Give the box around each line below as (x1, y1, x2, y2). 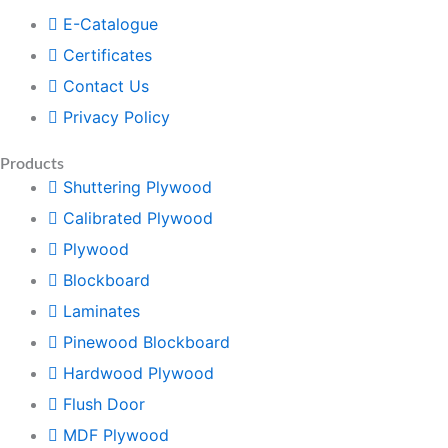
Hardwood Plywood (63, 363, 214, 383)
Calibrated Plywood (63, 208, 213, 228)
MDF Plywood (63, 425, 169, 445)
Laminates (63, 301, 140, 321)
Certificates (63, 45, 152, 65)
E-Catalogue (63, 14, 158, 34)
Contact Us (63, 76, 149, 96)
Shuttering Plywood (63, 177, 212, 197)
